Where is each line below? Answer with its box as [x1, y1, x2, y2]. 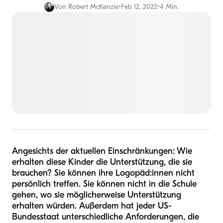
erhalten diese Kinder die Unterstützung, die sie [12, 156, 192, 167]
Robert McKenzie [68, 2, 118, 11]
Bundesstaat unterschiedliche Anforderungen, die [12, 211, 199, 222]
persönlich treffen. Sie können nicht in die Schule [12, 178, 197, 189]
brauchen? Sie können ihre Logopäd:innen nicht [12, 167, 195, 178]
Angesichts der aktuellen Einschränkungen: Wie [12, 145, 192, 156]
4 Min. [160, 2, 179, 11]
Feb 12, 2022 [121, 2, 157, 11]
